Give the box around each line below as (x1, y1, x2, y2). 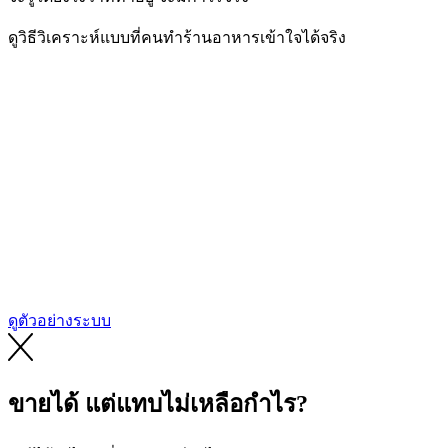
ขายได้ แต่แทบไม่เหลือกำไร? (8, 391, 308, 418)
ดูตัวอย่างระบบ (8, 312, 111, 330)
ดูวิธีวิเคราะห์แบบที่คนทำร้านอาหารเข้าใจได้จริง (8, 28, 346, 46)
